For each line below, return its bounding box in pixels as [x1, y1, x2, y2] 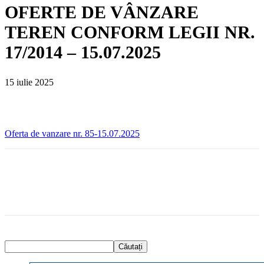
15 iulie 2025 [5, 77, 54, 87]
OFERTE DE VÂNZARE [5, 2, 199, 22]
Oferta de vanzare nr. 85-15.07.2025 [5, 128, 140, 138]
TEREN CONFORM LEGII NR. [5, 22, 255, 42]
